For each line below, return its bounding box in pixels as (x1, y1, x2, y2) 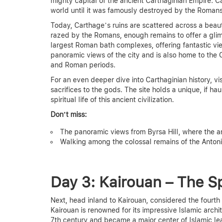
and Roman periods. (51, 60, 115, 69)
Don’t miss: (51, 110, 87, 118)
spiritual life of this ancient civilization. (51, 95, 174, 104)
